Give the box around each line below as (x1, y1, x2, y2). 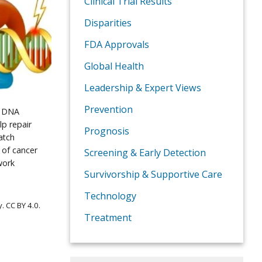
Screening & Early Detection (84, 146, 206, 160)
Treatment (84, 211, 132, 225)
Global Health (84, 60, 144, 73)
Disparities (84, 16, 132, 30)
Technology (84, 189, 136, 203)
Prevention (84, 103, 133, 116)
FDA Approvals (84, 38, 149, 51)
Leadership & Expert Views (84, 81, 201, 95)
